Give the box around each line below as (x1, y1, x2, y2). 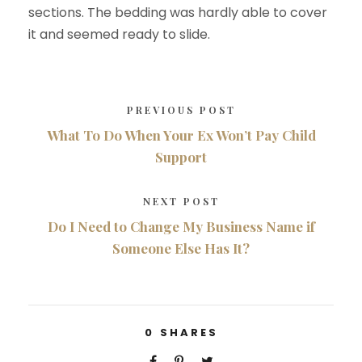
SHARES (159, 325, 218, 341)
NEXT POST (142, 195, 220, 208)
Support (155, 148, 207, 166)
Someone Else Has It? (112, 239, 250, 258)
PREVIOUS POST (126, 103, 236, 117)
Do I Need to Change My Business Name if (47, 217, 315, 236)
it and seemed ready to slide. (28, 25, 210, 44)
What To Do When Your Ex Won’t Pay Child (46, 126, 316, 145)
